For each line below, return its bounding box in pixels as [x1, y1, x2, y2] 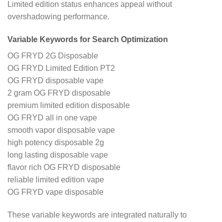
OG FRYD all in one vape [7, 113, 97, 122]
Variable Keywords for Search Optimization [7, 35, 168, 44]
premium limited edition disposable [7, 101, 130, 110]
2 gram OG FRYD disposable [7, 89, 111, 98]
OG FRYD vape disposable [7, 188, 104, 197]
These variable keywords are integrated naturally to [7, 210, 187, 219]
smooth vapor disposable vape [7, 126, 115, 135]
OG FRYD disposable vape [7, 76, 104, 85]
